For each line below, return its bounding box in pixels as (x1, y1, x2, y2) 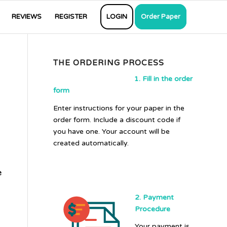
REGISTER (55, 13, 87, 21)
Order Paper (141, 13, 180, 21)
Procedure (135, 204, 171, 213)
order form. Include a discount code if (53, 115, 181, 124)
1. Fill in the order (134, 74, 193, 83)
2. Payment (135, 193, 174, 202)
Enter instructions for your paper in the (53, 103, 185, 112)
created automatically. (53, 138, 129, 147)
